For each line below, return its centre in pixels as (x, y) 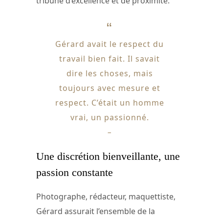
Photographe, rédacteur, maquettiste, (106, 196)
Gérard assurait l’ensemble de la (96, 211)
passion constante (75, 173)
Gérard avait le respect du (109, 44)
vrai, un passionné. (109, 118)
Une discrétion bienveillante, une (108, 156)
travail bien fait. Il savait (109, 59)
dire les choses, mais (109, 74)
